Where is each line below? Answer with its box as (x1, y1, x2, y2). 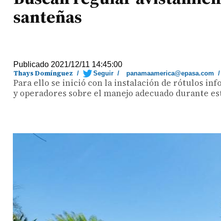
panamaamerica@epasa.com (126, 70, 215, 77)
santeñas (13, 5, 82, 29)
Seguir (93, 70, 114, 77)
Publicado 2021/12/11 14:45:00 (13, 60, 123, 69)
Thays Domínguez (13, 69, 74, 77)
